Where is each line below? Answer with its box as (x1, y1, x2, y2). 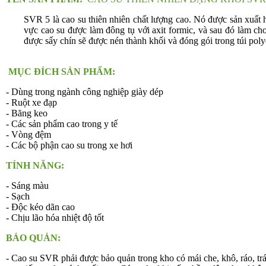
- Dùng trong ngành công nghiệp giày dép (6, 87, 163, 97)
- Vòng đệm (6, 129, 51, 140)
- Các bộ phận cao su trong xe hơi (6, 140, 132, 151)
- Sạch (6, 191, 30, 202)
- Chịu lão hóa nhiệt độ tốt (6, 213, 104, 223)
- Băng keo (6, 108, 47, 119)
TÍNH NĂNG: (6, 160, 66, 171)
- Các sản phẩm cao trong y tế (6, 119, 118, 129)
